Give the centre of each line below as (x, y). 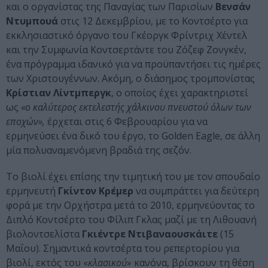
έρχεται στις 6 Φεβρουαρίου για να (126, 122)
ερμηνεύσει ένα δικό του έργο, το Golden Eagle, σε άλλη (133, 136)
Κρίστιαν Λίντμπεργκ (59, 93)
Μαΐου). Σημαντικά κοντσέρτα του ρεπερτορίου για (123, 249)
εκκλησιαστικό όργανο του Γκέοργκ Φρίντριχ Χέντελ (127, 36)
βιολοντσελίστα (44, 234)
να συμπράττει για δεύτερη (196, 191)
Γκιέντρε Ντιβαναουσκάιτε (150, 234)
